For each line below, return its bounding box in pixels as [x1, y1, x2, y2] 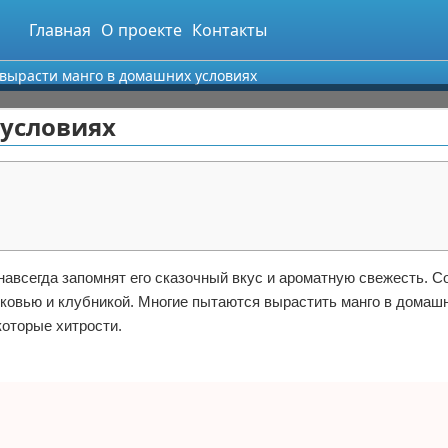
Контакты [192, 19, 267, 41]
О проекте [101, 19, 182, 41]
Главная [29, 19, 91, 41]
